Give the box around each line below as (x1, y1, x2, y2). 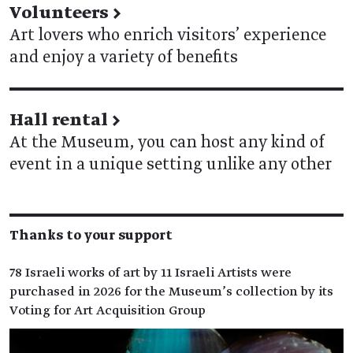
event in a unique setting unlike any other (9, 156, 332, 173)
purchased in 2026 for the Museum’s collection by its (9, 284, 333, 299)
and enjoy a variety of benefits (9, 49, 238, 66)
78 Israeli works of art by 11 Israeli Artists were (9, 265, 292, 280)
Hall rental (9, 111, 108, 129)
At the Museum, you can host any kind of (9, 134, 325, 151)
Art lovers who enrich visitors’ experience (9, 27, 326, 44)
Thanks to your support (9, 229, 173, 243)
